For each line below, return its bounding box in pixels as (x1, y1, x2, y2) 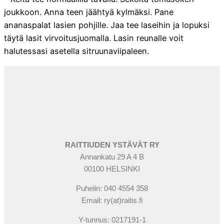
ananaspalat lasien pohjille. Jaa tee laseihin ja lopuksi (4, 20, 209, 30)
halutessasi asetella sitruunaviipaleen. (4, 46, 149, 56)
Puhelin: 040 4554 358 (76, 183, 148, 192)
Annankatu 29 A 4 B (80, 152, 144, 161)
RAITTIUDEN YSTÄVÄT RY (64, 140, 159, 149)
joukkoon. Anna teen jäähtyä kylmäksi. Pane (4, 7, 173, 17)
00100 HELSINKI (84, 164, 140, 173)
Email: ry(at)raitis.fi (81, 195, 142, 204)
